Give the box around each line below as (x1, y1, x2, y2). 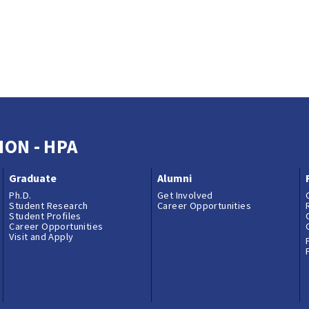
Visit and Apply (9, 230, 74, 243)
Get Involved (157, 189, 213, 202)
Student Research (9, 199, 88, 212)
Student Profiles (9, 210, 81, 223)
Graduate (9, 171, 57, 186)
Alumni (157, 171, 192, 186)
